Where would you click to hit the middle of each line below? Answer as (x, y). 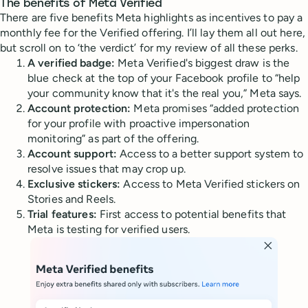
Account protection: (81, 109)
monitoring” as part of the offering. (113, 139)
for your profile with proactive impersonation (139, 124)
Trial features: (64, 214)
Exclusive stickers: (74, 184)
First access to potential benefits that (193, 214)
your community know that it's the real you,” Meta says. (165, 93)
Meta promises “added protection (217, 109)
